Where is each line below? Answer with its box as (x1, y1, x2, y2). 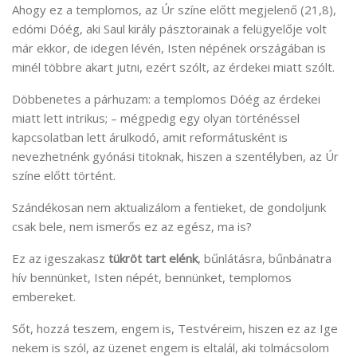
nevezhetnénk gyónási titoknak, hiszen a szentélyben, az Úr (12, 147, 339, 164)
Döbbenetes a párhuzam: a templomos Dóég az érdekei (12, 90, 320, 107)
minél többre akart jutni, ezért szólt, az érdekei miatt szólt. (12, 58, 335, 75)
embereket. (12, 288, 76, 304)
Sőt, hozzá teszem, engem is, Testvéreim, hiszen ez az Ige (12, 320, 338, 336)
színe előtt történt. (12, 167, 116, 183)
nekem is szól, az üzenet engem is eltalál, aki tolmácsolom (12, 339, 329, 355)
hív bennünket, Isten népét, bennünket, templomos (12, 269, 292, 285)
